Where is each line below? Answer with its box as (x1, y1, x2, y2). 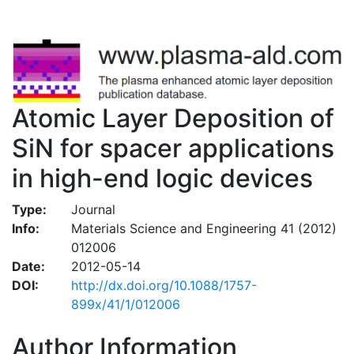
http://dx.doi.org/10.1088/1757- (70, 277, 257, 293)
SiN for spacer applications (12, 132, 334, 164)
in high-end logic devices (12, 162, 313, 194)
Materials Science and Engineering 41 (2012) (70, 220, 337, 236)
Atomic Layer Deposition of (12, 102, 334, 134)
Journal (70, 201, 115, 217)
